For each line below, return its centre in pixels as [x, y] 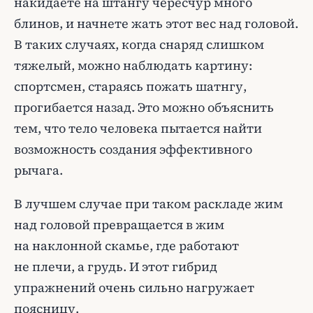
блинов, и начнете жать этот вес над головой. [156, 23]
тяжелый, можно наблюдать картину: [133, 65]
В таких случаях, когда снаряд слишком [139, 44]
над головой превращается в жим [119, 225]
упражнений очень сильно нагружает [134, 287]
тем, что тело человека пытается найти [138, 128]
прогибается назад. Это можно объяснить [144, 107]
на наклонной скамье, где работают [126, 246]
